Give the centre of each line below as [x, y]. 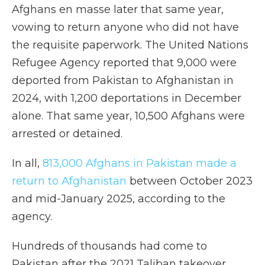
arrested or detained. [67, 134]
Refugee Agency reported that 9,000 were [124, 63]
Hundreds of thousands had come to [109, 246]
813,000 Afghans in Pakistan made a [140, 163]
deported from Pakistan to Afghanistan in [123, 80]
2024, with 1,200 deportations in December [127, 98]
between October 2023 [190, 181]
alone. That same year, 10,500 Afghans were [128, 116]
